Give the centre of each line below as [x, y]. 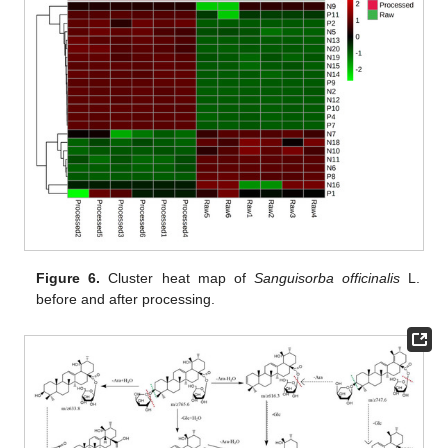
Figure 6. [68, 278]
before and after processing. [126, 299]
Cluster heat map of [177, 278]
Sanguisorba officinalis [326, 278]
